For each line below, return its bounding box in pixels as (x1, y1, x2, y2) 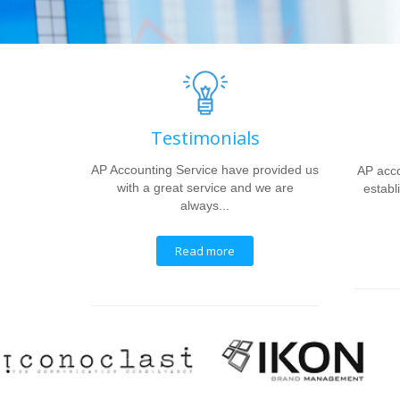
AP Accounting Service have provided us (91, 162, 319, 177)
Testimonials (150, 126, 260, 150)
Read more (175, 243, 235, 259)
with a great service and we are (116, 180, 294, 195)
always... (180, 198, 229, 212)
